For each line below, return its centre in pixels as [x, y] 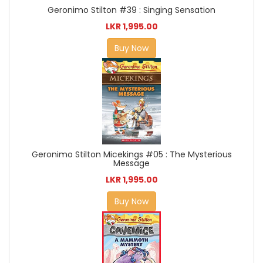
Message [131, 163]
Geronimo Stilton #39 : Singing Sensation [131, 10]
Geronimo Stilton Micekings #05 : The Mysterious [131, 154]
